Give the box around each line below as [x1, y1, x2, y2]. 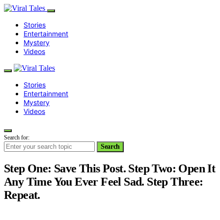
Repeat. [4, 188, 40, 201]
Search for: [4, 134, 29, 141]
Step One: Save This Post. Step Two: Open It [4, 162, 216, 175]
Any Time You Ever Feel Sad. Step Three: [4, 175, 203, 188]
